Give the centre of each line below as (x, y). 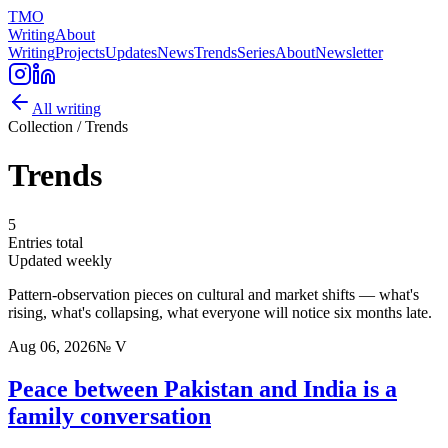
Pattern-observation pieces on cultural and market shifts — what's (213, 294)
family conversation (109, 415)
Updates (131, 52)
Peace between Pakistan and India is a (202, 388)
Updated (37, 260)
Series (256, 52)
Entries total (45, 242)
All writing (66, 108)
